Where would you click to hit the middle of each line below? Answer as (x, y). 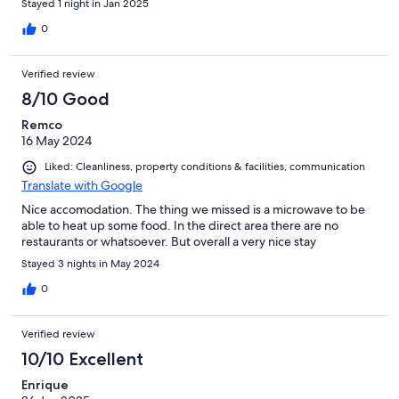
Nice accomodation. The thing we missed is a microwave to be (193, 209)
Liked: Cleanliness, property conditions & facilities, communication (205, 167)
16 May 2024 (57, 141)
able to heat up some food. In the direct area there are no (180, 225)
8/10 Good (65, 99)
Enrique (45, 384)
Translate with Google (82, 185)
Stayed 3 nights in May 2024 (90, 263)
